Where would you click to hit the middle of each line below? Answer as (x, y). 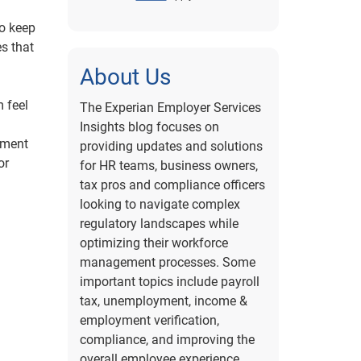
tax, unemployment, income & (163, 301)
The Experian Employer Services (170, 108)
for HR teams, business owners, (168, 166)
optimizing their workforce (154, 243)
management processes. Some (167, 262)
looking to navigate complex (160, 204)
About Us (125, 77)
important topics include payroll (169, 282)
